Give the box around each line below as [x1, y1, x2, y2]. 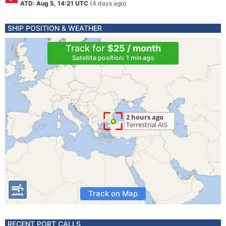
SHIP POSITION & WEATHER [8, 24, 102, 32]
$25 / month [107, 43, 161, 53]
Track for [65, 43, 107, 53]
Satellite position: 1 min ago [72, 54, 154, 62]
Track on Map [88, 189, 138, 198]
